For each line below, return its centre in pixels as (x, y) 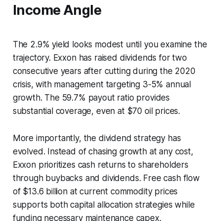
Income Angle (57, 10)
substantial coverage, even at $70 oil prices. (96, 111)
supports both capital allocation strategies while (104, 205)
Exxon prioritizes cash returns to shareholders (100, 165)
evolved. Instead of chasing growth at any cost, (103, 152)
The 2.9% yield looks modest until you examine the (110, 45)
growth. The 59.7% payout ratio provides (91, 98)
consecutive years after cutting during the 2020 (104, 71)
